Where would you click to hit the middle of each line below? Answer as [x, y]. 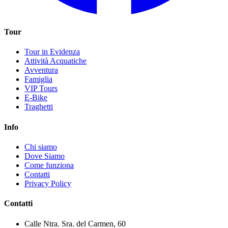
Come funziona [49, 165]
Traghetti [39, 107]
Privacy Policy [48, 183]
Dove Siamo [45, 156]
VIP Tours [41, 89]
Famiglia [38, 79]
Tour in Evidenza [52, 52]
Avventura [41, 70]
